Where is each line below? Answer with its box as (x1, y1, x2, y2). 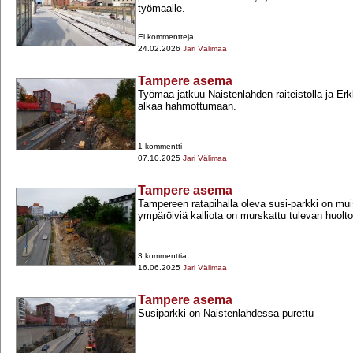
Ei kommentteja (138, 32, 194, 42)
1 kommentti (138, 142, 182, 151)
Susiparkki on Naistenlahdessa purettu (138, 307, 314, 320)
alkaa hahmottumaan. (138, 100, 236, 113)
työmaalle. (138, 2, 185, 15)
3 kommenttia (138, 251, 187, 261)
